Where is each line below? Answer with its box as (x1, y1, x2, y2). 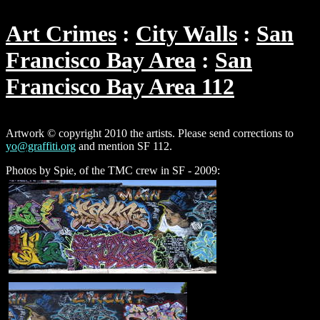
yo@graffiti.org (6, 139, 76, 152)
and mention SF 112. (76, 139, 172, 152)
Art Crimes (6, 21, 116, 47)
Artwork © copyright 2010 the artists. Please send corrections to (6, 126, 294, 139)
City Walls (136, 21, 237, 47)
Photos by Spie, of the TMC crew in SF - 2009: (6, 164, 220, 176)
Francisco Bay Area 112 (6, 74, 234, 100)
